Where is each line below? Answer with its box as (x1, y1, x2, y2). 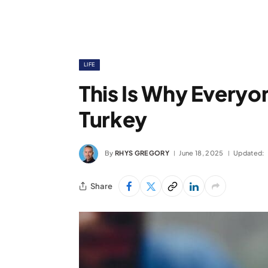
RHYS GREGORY (115, 148, 169, 157)
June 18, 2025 (179, 148, 224, 157)
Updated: (233, 148, 264, 157)
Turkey (79, 106, 147, 132)
